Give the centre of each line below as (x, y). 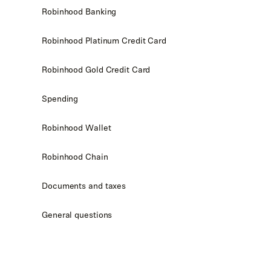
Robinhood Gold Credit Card (96, 70)
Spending (60, 99)
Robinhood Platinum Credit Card (104, 41)
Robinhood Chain (75, 157)
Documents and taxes (84, 186)
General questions (77, 215)
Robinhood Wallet (77, 128)
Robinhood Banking (79, 11)
